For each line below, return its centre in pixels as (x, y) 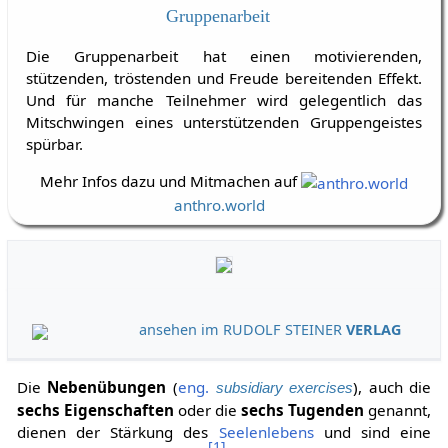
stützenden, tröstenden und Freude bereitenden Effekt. (224, 78)
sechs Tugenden (303, 409)
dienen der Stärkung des (117, 431)
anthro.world (219, 205)
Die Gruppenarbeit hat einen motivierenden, (224, 56)
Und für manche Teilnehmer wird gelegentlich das (224, 100)
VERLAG (374, 330)
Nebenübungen (107, 386)
